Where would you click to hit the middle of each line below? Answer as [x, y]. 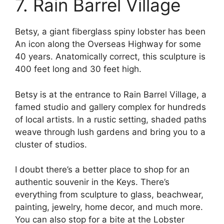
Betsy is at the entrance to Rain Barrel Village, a [111, 94]
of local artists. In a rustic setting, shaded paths [111, 119]
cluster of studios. [51, 144]
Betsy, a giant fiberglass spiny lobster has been [110, 32]
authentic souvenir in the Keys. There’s [92, 182]
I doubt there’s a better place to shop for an [102, 170]
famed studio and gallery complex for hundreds [110, 107]
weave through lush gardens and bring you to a [110, 132]
